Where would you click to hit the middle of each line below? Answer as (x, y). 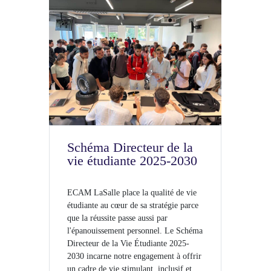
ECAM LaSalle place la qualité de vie (132, 192)
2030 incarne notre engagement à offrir (135, 256)
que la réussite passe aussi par (118, 218)
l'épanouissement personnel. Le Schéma (135, 230)
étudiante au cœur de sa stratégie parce (133, 205)
